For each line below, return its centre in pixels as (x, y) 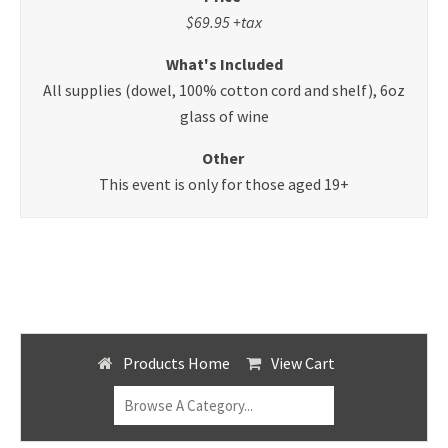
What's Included (224, 63)
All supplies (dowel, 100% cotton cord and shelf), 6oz (224, 89)
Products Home (176, 362)
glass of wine (224, 115)
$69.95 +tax (224, 21)
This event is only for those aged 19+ (224, 183)
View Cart (302, 362)
